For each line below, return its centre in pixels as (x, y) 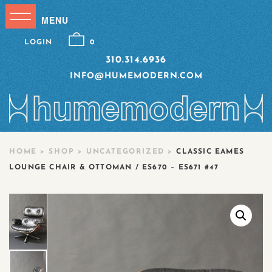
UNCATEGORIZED (125, 151)
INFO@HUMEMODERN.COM (136, 76)
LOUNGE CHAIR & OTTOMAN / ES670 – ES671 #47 (114, 167)
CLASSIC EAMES (209, 151)
